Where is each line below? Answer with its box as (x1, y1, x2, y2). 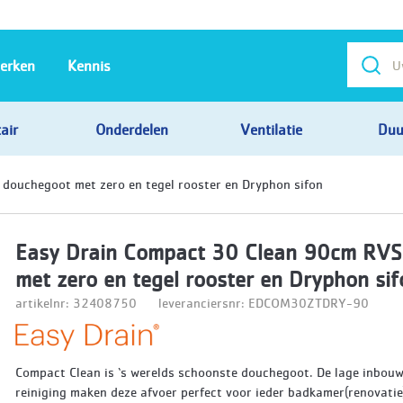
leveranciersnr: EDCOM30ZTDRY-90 (158, 293, 370, 310)
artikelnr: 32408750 (15, 293, 138, 310)
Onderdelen (95, 119, 169, 139)
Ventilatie (239, 119, 302, 139)
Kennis (67, 56, 111, 75)
